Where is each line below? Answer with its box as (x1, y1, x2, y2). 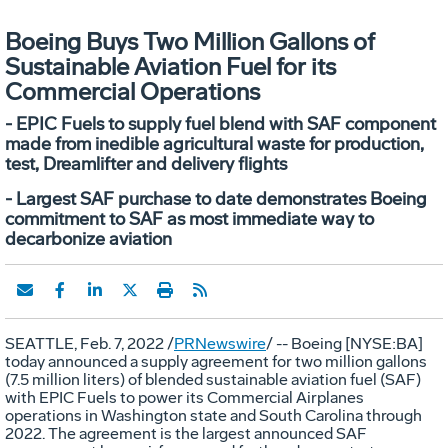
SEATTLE (5, 333, 74, 353)
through (363, 405, 422, 425)
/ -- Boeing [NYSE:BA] (266, 333, 423, 353)
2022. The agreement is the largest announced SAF (5, 423, 367, 443)
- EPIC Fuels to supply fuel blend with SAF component (5, 112, 436, 135)
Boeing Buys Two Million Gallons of (5, 26, 375, 56)
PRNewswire (174, 333, 266, 353)
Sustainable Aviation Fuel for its (5, 51, 336, 81)
